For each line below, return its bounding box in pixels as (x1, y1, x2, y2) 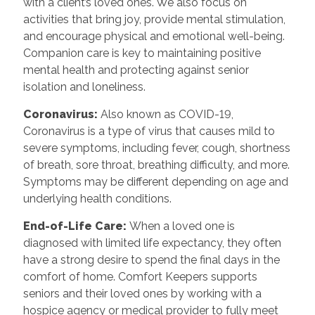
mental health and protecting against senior (22, 63, 249, 77)
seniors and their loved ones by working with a (22, 286, 262, 300)
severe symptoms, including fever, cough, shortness (22, 141, 290, 155)
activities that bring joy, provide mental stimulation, (22, 12, 285, 26)
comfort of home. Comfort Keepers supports (22, 269, 257, 283)
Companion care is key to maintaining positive (22, 46, 261, 60)
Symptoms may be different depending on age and (22, 174, 288, 188)
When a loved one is (129, 219, 235, 233)
